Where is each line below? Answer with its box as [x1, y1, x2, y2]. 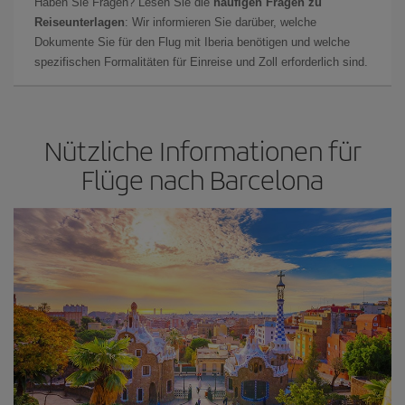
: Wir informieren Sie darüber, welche [125, 15, 316, 29]
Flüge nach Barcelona [81, 160, 324, 198]
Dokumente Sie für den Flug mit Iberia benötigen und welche [34, 35, 350, 49]
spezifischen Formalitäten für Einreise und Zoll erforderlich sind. [34, 55, 368, 69]
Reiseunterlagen [34, 15, 125, 29]
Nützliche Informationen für [43, 131, 362, 169]
